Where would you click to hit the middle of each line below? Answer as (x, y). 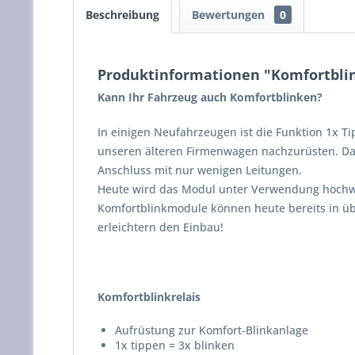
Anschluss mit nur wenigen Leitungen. (200, 170)
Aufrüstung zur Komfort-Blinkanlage (212, 330)
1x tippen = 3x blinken (175, 345)
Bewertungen (230, 15)
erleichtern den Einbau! (160, 227)
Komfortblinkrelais (149, 297)
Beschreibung (122, 15)
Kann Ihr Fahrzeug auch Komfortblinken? (210, 97)
